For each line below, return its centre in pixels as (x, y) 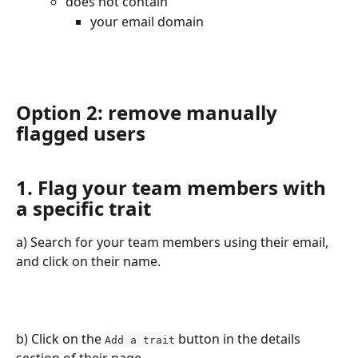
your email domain (147, 21)
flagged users (81, 133)
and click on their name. (88, 261)
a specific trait (84, 208)
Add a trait (140, 340)
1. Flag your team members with (173, 187)
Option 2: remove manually (149, 113)
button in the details (239, 338)
